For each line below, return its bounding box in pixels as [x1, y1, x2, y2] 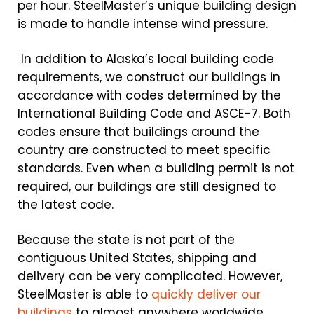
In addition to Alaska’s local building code [18, 50, 274, 67]
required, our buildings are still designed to [18, 178, 276, 195]
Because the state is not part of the [18, 231, 235, 248]
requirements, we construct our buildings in [18, 69, 280, 86]
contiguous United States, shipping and [18, 250, 257, 266]
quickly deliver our [151, 286, 261, 303]
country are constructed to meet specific [18, 142, 271, 158]
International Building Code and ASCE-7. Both [18, 105, 291, 122]
